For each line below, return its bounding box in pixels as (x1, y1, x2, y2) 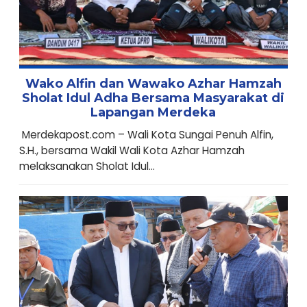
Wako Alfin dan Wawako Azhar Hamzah (25, 75, 282, 91)
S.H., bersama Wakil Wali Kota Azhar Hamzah (19, 143, 245, 158)
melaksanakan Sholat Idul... (19, 158, 155, 173)
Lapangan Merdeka (90, 104, 217, 120)
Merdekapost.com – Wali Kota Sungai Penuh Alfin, (19, 127, 273, 142)
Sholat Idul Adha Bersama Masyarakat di (22, 90, 285, 106)
